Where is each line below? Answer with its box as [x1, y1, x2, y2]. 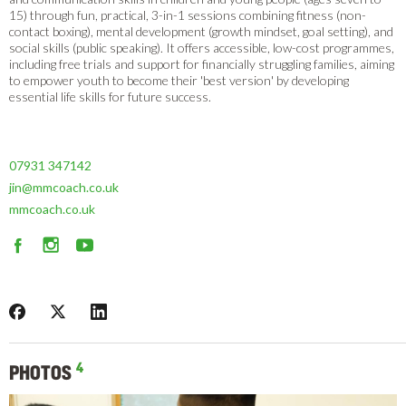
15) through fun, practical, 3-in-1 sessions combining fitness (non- [9, 7, 366, 23]
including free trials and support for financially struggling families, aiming [9, 56, 394, 72]
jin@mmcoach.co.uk [9, 179, 119, 195]
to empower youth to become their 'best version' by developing [9, 72, 349, 88]
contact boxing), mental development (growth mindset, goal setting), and [9, 24, 393, 39]
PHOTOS [9, 362, 72, 384]
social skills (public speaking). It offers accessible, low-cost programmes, [9, 40, 394, 55]
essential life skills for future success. [9, 89, 214, 104]
